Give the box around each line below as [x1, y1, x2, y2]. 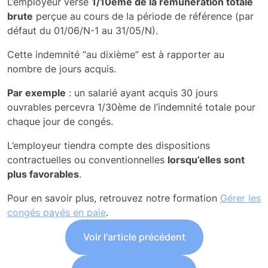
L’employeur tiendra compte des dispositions [7, 139, 210, 152]
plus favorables [7, 168, 79, 181]
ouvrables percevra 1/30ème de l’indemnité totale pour [7, 101, 255, 114]
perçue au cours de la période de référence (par [33, 10, 254, 23]
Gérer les [220, 192, 261, 205]
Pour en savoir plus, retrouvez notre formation [7, 192, 220, 205]
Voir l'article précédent [83, 231, 185, 243]
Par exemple [7, 87, 66, 99]
